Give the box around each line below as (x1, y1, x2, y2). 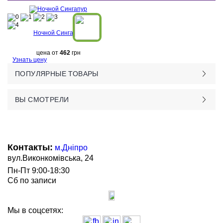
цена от (36, 49, 60, 56)
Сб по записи (7, 176, 56, 185)
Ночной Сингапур (33, 29, 83, 36)
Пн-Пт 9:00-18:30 (7, 166, 70, 175)
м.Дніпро (55, 143, 88, 152)
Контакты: (7, 142, 53, 152)
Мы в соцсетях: (7, 206, 63, 215)
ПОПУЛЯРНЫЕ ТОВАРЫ (15, 70, 99, 78)
